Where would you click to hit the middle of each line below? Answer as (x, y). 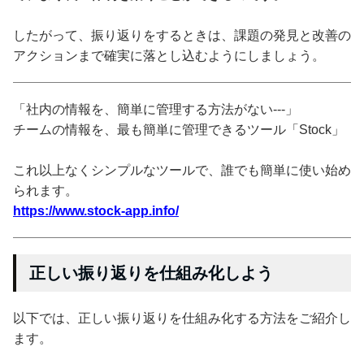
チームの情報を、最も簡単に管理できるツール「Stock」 (179, 129)
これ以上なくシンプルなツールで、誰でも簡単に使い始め (182, 170)
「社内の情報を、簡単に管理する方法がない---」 (156, 109)
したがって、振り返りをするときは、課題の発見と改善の (182, 35)
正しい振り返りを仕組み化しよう (151, 273)
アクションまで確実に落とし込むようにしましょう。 (169, 55)
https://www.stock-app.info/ (96, 210)
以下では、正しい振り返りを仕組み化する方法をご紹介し (182, 318)
